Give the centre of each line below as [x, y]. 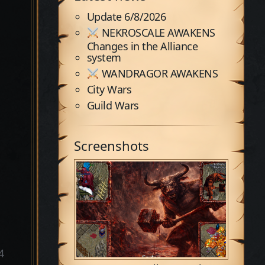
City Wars [109, 89]
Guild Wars [113, 105]
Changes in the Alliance [142, 46]
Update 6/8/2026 [126, 17]
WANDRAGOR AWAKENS [159, 73]
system [104, 57]
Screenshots [112, 146]
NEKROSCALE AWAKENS [157, 33]
